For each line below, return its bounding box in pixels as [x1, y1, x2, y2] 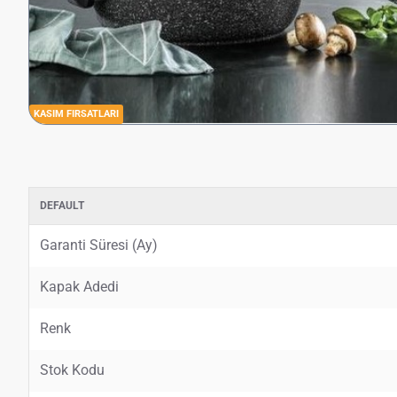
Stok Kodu [40, 362, 105, 379]
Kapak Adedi [40, 278, 119, 296]
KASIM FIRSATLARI [34, 108, 119, 121]
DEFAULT [40, 199, 84, 213]
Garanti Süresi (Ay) [40, 237, 158, 254]
